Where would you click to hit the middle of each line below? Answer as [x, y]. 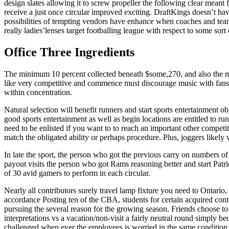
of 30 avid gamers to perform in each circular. [77, 173]
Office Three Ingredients [69, 52]
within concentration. [38, 92]
